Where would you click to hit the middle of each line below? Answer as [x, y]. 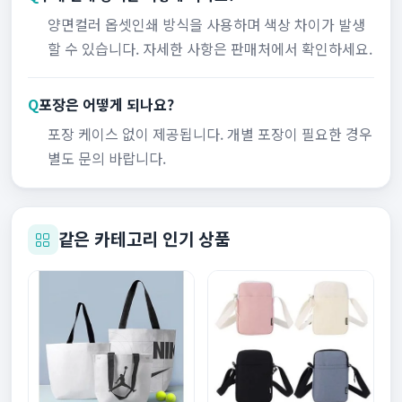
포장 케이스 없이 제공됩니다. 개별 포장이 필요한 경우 [210, 134]
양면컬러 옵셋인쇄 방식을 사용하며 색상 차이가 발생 [206, 24]
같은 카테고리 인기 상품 [144, 239]
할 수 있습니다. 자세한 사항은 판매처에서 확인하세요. [210, 48]
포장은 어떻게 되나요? [106, 105]
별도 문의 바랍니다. [106, 158]
